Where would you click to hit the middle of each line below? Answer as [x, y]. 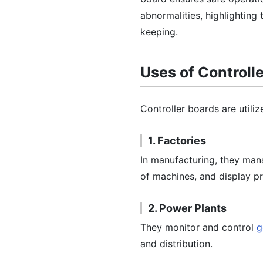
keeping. [159, 32]
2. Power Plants [187, 208]
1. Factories [177, 141]
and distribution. [176, 244]
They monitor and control [198, 227]
